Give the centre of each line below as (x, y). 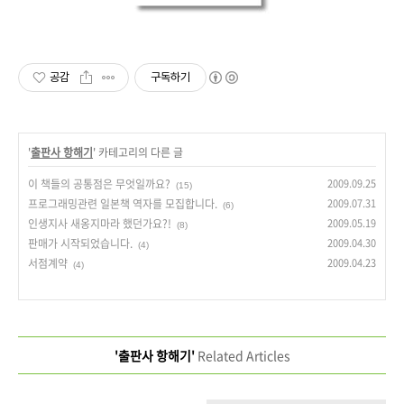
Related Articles (242, 356)
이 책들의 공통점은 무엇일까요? (99, 184)
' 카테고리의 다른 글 (138, 153)
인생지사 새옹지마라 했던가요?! (100, 224)
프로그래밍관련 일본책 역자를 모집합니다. (123, 204)
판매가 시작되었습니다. (80, 244)
